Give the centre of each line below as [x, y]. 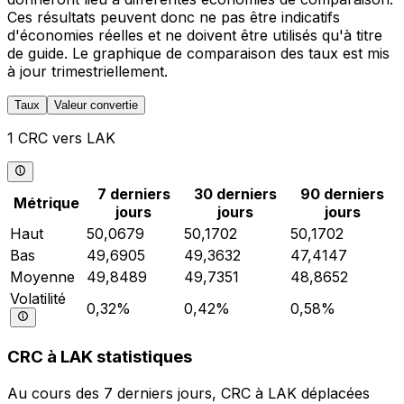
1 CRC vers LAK [61, 138]
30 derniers [235, 193]
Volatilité [38, 298]
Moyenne [42, 276]
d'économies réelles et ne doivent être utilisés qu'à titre [195, 36]
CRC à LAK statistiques [100, 357]
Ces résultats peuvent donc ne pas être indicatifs [174, 18]
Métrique [46, 202]
